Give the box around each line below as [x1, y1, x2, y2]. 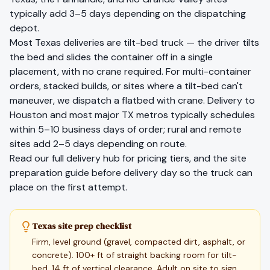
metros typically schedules [134, 108, 255, 121]
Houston [10, 108, 48, 121]
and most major [48, 108, 122, 121]
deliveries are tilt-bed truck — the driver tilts [61, 36, 259, 49]
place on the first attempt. [10, 181, 127, 193]
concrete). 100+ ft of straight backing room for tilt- [32, 250, 237, 260]
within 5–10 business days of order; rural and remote [10, 123, 242, 136]
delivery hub [66, 152, 120, 165]
